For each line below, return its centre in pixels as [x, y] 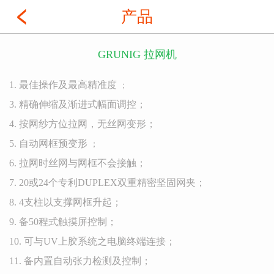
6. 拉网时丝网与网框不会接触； [78, 163]
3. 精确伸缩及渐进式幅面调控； [78, 104]
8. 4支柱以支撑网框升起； [65, 202]
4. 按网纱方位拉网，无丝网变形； [83, 124]
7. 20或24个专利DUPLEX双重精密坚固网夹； [107, 183]
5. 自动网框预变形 [48, 143]
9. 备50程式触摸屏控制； [63, 222]
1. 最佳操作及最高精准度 [63, 85]
